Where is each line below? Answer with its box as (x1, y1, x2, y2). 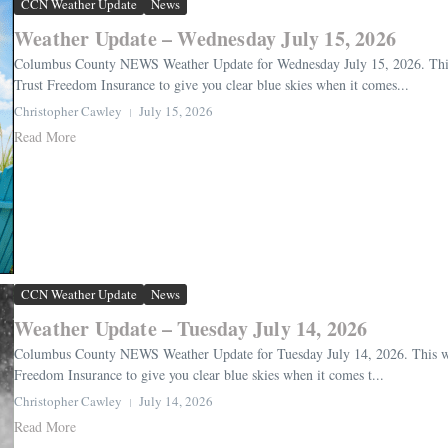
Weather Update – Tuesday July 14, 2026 (14, 314, 368, 344)
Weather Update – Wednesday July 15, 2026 (14, 24, 396, 54)
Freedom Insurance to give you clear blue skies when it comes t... (14, 365, 384, 385)
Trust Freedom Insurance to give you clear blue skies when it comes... (14, 75, 409, 95)
